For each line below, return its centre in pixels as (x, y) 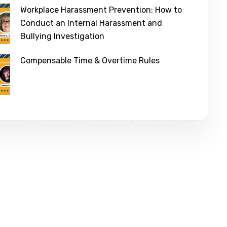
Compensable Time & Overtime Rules (90, 61)
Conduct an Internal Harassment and (91, 23)
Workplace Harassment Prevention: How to (101, 10)
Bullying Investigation (63, 36)
